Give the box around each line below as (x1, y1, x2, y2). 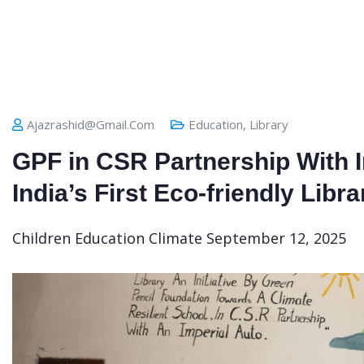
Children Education (12, 228, 145, 248)
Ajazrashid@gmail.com (27, 116, 154, 132)
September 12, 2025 (206, 228, 346, 248)
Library (249, 116, 288, 132)
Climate (149, 228, 206, 248)
